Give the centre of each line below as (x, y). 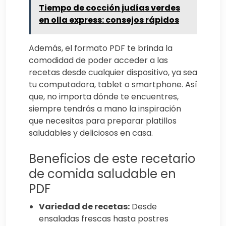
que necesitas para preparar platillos (103, 121)
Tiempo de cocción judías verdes (109, 8)
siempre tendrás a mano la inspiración (105, 109)
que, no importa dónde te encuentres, (104, 97)
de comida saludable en (102, 174)
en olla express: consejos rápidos (109, 20)
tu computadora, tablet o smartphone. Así (113, 85)
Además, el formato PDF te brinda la (101, 48)
